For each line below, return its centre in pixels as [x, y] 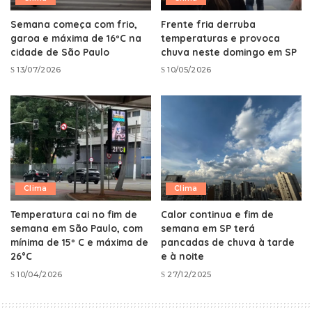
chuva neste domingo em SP [229, 52]
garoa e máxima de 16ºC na [76, 38]
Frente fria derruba [208, 24]
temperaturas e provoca [220, 38]
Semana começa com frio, [74, 24]
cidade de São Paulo [60, 52]
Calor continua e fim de [217, 214]
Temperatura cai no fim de [74, 214]
